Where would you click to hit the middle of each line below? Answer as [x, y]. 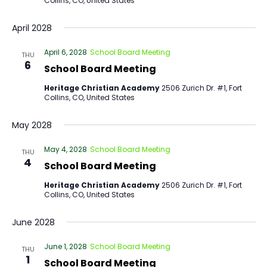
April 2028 [32, 28]
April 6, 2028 [65, 52]
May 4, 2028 [65, 149]
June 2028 [33, 222]
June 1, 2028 [65, 246]
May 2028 [32, 125]
